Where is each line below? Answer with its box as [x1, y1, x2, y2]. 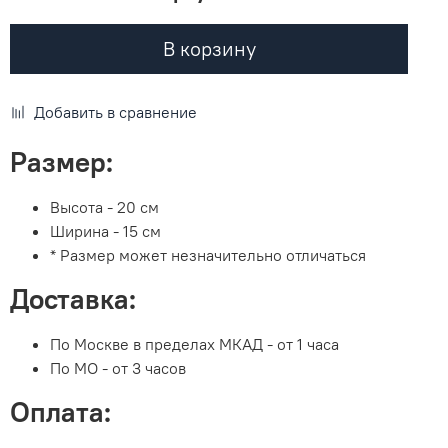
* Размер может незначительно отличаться [50, 245, 367, 266]
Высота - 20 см [50, 197, 160, 218]
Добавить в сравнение [34, 102, 198, 123]
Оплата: [10, 394, 112, 431]
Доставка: [10, 281, 137, 318]
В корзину [162, 36, 256, 62]
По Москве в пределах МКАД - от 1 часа [50, 334, 340, 355]
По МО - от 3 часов [50, 358, 187, 379]
